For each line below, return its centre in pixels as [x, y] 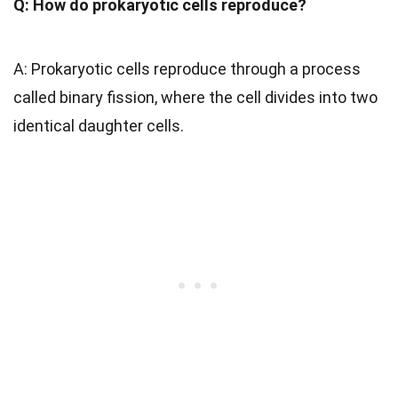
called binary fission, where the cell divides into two [195, 97]
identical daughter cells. [99, 125]
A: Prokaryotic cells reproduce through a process [187, 68]
